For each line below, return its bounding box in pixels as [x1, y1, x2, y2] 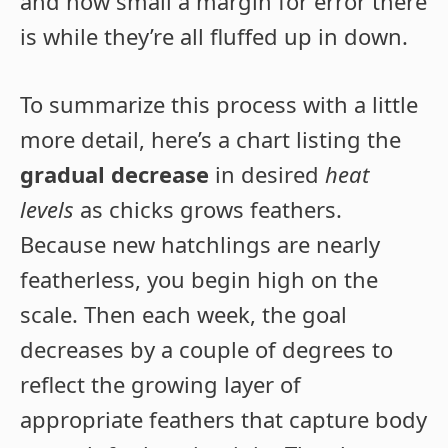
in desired [209, 159, 325, 190]
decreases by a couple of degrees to [20, 334, 393, 365]
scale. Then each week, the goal [20, 299, 347, 330]
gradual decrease [20, 159, 209, 190]
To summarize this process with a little [20, 89, 418, 120]
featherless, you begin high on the [20, 264, 378, 295]
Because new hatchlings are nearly [20, 229, 380, 260]
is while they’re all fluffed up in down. [20, 21, 408, 52]
